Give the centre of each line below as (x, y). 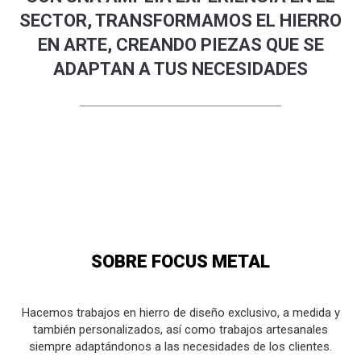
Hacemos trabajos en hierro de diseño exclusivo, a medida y (180, 313)
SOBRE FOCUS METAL (180, 262)
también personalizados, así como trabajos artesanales (180, 330)
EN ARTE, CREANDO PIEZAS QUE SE (180, 45)
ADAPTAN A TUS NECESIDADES (180, 69)
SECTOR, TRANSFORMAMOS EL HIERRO (180, 21)
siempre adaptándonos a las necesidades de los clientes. (180, 347)
